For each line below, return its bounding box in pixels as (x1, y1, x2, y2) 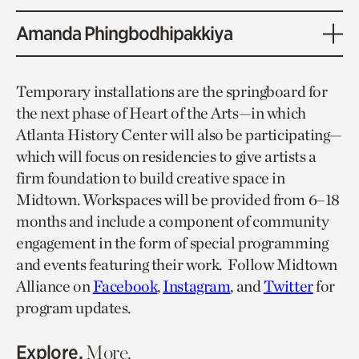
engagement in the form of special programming (16, 233, 329, 253)
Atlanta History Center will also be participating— (16, 125, 342, 145)
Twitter (263, 276, 313, 296)
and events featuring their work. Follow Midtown (16, 255, 337, 275)
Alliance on (16, 276, 93, 296)
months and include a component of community (16, 212, 329, 232)
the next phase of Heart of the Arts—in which (16, 103, 306, 123)
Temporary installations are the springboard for (16, 82, 328, 102)
